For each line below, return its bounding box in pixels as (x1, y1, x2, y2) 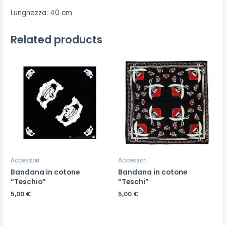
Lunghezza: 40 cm (11, 8, 73, 18)
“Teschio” (11, 177, 46, 187)
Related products (11, 32, 103, 47)
